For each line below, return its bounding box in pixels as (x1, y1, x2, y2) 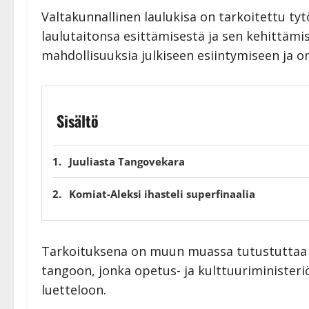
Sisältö (57, 109, 99, 132)
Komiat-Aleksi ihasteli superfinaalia (69, 186, 255, 201)
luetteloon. (41, 281, 106, 298)
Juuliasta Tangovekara (69, 154, 185, 168)
